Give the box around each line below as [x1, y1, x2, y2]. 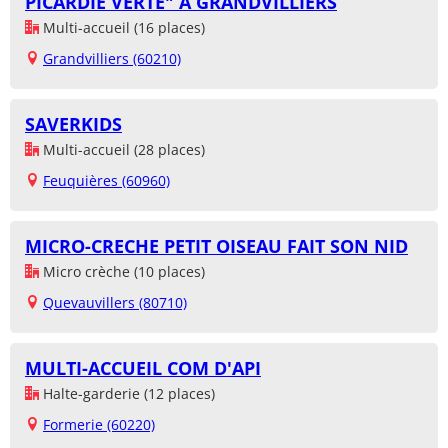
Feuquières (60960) [43, 171, 170, 191]
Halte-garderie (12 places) [39, 384, 215, 404]
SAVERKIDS [25, 112, 122, 137]
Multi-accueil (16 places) [39, 18, 205, 38]
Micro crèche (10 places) [39, 262, 205, 282]
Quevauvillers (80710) [43, 293, 187, 313]
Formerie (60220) [43, 415, 155, 435]
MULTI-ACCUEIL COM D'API [25, 356, 261, 381]
